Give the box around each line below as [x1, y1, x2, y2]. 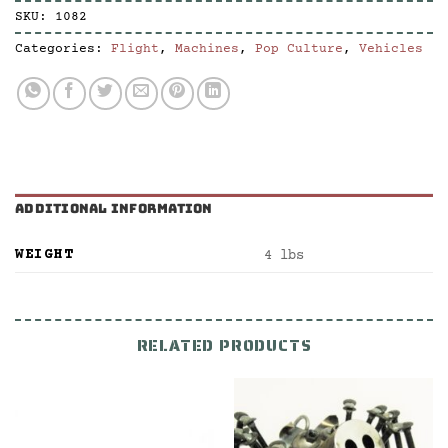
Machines [175, 42, 239, 57]
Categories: [15, 42, 111, 57]
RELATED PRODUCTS [136, 333, 312, 358]
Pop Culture [255, 42, 343, 57]
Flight [111, 42, 159, 57]
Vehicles [359, 42, 423, 57]
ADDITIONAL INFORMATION [15, 199, 213, 217]
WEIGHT [15, 247, 74, 263]
